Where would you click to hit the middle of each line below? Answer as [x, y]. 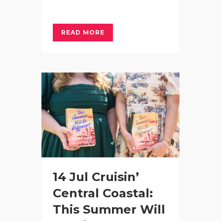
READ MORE [83, 32]
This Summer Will [109, 209]
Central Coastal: [103, 193]
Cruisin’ [115, 177]
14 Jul [71, 177]
